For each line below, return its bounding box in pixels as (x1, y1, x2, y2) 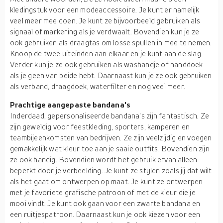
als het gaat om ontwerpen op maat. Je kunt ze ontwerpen (10, 177, 203, 186)
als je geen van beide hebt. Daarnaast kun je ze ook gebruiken (10, 71, 212, 80)
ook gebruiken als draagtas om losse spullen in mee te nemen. (10, 38, 212, 47)
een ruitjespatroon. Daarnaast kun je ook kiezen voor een (10, 210, 201, 219)
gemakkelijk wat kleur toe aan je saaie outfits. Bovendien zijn (10, 144, 210, 153)
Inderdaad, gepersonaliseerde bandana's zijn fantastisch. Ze (10, 111, 210, 120)
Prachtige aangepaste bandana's (10, 100, 130, 109)
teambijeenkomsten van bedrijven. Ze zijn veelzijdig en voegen (10, 133, 212, 142)
